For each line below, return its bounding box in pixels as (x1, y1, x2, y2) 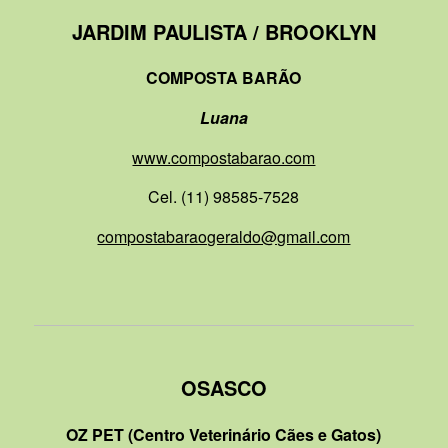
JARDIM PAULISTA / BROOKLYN (71, 16, 376, 46)
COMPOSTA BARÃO (146, 66, 302, 90)
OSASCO (180, 373, 267, 403)
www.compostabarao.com (132, 145, 316, 169)
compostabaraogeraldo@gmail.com (97, 224, 351, 248)
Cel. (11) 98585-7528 (148, 185, 300, 209)
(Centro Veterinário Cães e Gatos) (128, 422, 382, 446)
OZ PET (66, 422, 129, 446)
